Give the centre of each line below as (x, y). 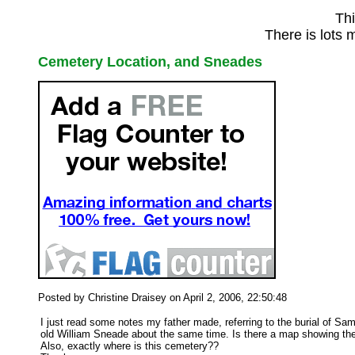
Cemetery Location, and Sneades (150, 62)
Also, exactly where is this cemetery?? (130, 346)
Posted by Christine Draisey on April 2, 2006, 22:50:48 (162, 298)
